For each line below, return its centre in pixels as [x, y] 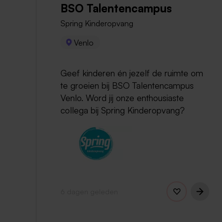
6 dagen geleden [89, 191]
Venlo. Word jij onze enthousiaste [122, 98]
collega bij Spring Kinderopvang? [123, 110]
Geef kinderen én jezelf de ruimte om [132, 73]
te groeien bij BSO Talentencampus [127, 85]
